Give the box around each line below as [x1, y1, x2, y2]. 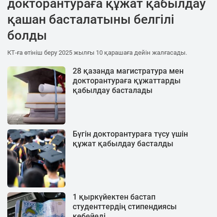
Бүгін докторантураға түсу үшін [73, 129, 188, 139]
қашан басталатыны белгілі [7, 12, 174, 27]
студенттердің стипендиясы [73, 201, 177, 211]
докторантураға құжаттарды [73, 76, 181, 85]
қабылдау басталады [73, 85, 153, 95]
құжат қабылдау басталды [73, 139, 173, 148]
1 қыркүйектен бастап [73, 192, 155, 201]
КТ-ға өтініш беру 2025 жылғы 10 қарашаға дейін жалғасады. [7, 48, 187, 56]
